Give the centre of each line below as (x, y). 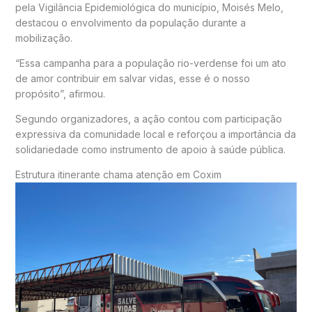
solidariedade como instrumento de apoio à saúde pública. (150, 150)
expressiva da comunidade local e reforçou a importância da (155, 134)
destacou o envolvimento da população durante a (130, 23)
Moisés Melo (251, 8)
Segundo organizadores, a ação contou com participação (148, 119)
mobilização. (44, 38)
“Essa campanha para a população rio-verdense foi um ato (150, 63)
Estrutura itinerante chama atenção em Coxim (118, 175)
